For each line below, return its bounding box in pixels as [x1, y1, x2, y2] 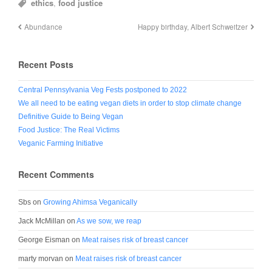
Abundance [24, 21, 63, 32]
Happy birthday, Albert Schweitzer [137, 21, 248, 32]
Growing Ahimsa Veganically [43, 198, 137, 207]
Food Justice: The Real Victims [18, 126, 120, 135]
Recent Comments [18, 168, 94, 181]
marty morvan [18, 254, 63, 263]
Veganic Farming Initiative [18, 139, 103, 148]
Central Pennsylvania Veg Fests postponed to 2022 [18, 86, 187, 95]
